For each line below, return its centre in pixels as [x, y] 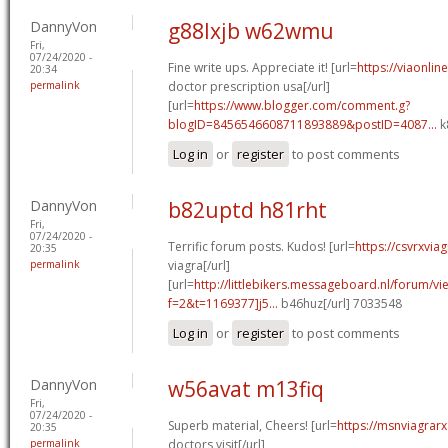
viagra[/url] [199, 265]
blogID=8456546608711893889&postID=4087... [302, 124]
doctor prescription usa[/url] [249, 86]
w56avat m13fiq [246, 388]
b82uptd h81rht [247, 209]
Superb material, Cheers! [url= [252, 425]
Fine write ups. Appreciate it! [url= [262, 67]
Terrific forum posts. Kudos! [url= [261, 246]
